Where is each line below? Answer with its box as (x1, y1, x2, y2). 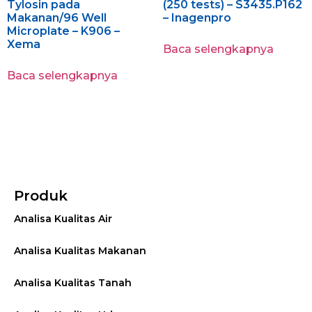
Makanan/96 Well (7, 11, 107, 25)
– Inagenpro (163, 11, 231, 25)
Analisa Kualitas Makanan (14, 244, 146, 258)
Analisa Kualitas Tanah (14, 276, 132, 290)
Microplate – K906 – (7, 24, 120, 38)
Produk (14, 187, 68, 205)
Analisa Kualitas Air (14, 212, 112, 226)
